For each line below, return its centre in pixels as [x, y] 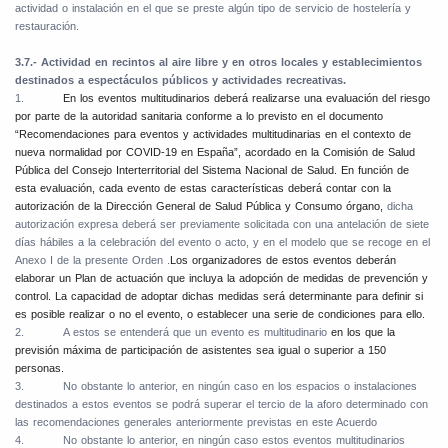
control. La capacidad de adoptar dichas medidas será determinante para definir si [219, 296]
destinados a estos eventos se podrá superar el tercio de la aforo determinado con [221, 404]
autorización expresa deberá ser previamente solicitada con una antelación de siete [222, 224]
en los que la [363, 332]
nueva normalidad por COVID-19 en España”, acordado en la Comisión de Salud [215, 152]
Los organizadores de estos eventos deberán [283, 260]
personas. [39, 368]
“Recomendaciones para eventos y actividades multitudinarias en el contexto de [213, 134]
